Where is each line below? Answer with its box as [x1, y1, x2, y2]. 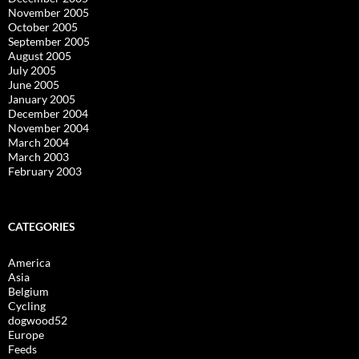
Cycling [8, 299, 46, 313]
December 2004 [8, 107, 88, 120]
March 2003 [8, 150, 69, 163]
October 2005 [8, 20, 78, 34]
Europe [8, 328, 44, 341]
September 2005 [8, 34, 90, 48]
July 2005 [8, 63, 56, 77]
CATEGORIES [8, 220, 75, 233]
